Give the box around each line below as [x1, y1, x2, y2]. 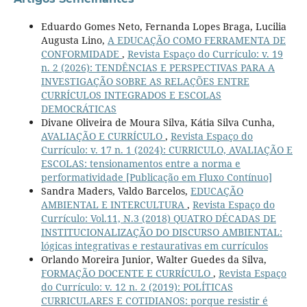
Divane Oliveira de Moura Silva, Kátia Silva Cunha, [40, 115, 275, 129]
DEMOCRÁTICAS [40, 101, 116, 115]
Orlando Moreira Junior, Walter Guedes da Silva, [40, 252, 267, 266]
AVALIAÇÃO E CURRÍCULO [40, 129, 165, 143]
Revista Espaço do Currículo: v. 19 [127, 47, 283, 60]
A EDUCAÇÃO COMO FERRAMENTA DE [107, 33, 286, 47]
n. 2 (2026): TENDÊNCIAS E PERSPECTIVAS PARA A [40, 60, 275, 74]
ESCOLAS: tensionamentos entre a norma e [40, 156, 241, 170]
